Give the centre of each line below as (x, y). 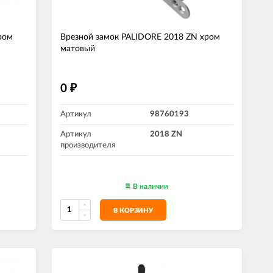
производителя (88, 145)
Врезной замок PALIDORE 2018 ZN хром (140, 37)
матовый (78, 49)
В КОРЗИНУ (133, 211)
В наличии (151, 186)
